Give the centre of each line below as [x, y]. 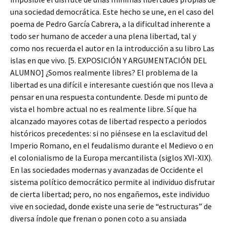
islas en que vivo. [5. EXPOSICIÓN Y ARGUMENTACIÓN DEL [108, 60]
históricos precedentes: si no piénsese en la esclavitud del [109, 133]
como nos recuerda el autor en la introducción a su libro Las [112, 48]
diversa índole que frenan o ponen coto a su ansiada [98, 218]
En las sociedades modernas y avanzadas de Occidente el [107, 170]
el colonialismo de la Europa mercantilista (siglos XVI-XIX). [111, 158]
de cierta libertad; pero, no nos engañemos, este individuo [110, 194]
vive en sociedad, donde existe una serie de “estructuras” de [111, 206]
